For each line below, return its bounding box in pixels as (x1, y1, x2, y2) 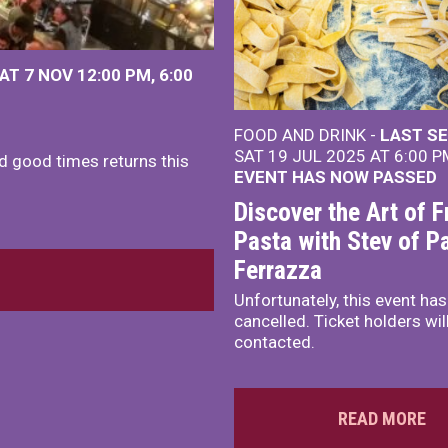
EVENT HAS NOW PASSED (234, 167, 437, 188)
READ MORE (337, 408, 426, 430)
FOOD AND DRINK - (234, 125, 380, 146)
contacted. (234, 332, 315, 353)
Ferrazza (234, 255, 322, 286)
